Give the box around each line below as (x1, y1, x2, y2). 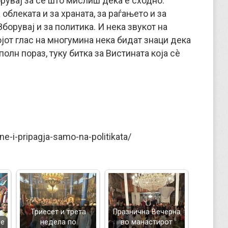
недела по (40, 218, 76, 226)
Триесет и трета (30, 208, 86, 216)
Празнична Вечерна (112, 208, 181, 216)
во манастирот (121, 218, 173, 226)
